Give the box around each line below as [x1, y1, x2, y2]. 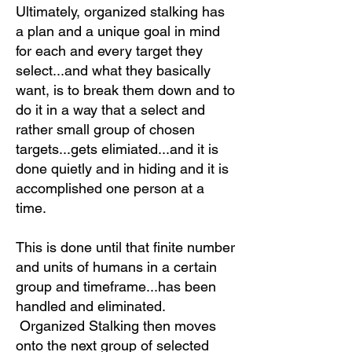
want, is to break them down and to [16, 82, 235, 98]
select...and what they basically [16, 62, 211, 79]
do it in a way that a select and [16, 101, 205, 118]
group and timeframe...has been [16, 278, 216, 295]
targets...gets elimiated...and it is [16, 141, 218, 157]
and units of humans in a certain [16, 258, 217, 275]
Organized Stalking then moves [16, 317, 216, 334]
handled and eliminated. [16, 298, 170, 314]
